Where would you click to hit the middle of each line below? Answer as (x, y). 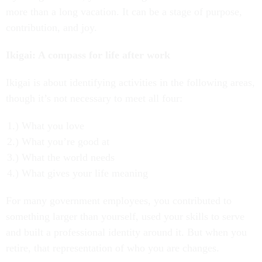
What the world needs (68, 158)
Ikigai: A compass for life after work (88, 55)
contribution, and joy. (51, 28)
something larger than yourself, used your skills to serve (125, 217)
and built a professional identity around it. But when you (126, 232)
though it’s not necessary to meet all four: (94, 99)
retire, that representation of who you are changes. (113, 248)
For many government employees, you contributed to (119, 201)
